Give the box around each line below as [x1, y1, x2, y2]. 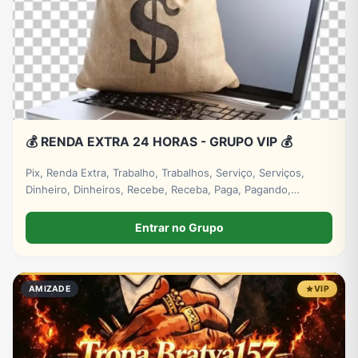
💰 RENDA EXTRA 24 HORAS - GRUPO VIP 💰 [26, 133, 292, 149]
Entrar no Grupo [134, 221, 224, 234]
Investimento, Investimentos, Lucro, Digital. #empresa [26, 199, 294, 213]
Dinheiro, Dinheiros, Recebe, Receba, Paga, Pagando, [26, 182, 291, 196]
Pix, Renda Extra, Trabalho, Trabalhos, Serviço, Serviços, [26, 165, 304, 179]
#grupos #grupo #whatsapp [26, 216, 165, 229]
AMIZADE [29, 284, 70, 294]
